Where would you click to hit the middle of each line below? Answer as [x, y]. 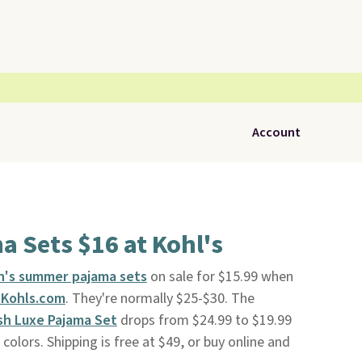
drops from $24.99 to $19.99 [204, 320]
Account [276, 133]
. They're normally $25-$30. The [160, 299]
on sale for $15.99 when [220, 277]
